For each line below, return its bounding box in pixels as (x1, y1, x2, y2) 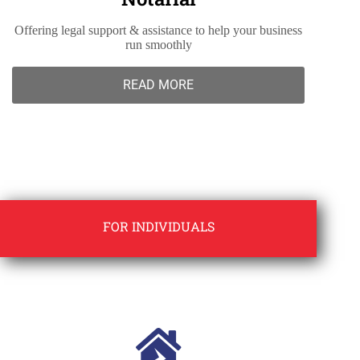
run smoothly (125, 38, 192, 52)
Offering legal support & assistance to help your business (14, 23, 303, 38)
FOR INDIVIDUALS (102, 218, 215, 235)
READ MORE (123, 77, 194, 93)
